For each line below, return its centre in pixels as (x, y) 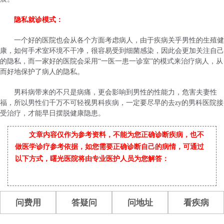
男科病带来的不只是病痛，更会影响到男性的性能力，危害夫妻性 (115, 92)
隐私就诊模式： (38, 20)
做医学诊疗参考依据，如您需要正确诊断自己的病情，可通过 (109, 147)
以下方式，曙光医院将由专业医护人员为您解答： (92, 159)
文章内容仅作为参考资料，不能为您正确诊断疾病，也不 (116, 135)
